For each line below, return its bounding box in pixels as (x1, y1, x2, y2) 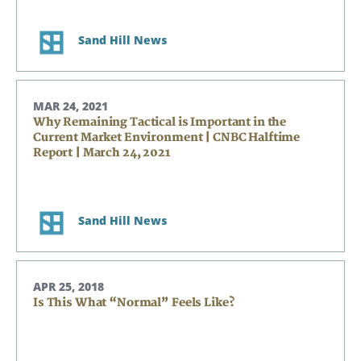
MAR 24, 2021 (33, 98, 108, 114)
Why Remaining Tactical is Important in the (33, 115, 287, 129)
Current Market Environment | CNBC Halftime (33, 131, 301, 144)
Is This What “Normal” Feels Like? (33, 296, 235, 309)
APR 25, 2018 (33, 279, 104, 294)
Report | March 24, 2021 (33, 146, 171, 160)
